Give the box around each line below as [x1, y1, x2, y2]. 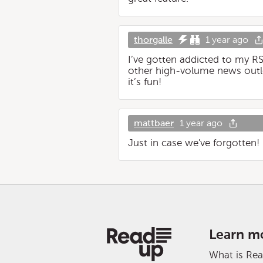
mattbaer [134, 118, 174, 128]
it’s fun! [128, 76, 161, 87]
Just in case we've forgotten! [128, 137, 259, 149]
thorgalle [134, 35, 173, 45]
